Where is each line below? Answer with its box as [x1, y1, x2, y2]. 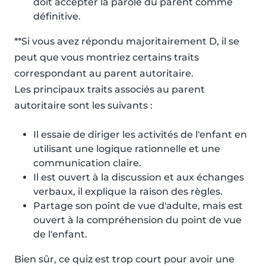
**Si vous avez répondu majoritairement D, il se [14, 36, 239, 47]
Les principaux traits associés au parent [14, 84, 205, 96]
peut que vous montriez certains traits [14, 52, 199, 64]
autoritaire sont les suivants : [14, 100, 153, 112]
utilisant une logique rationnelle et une [33, 143, 220, 155]
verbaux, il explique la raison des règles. [33, 186, 223, 198]
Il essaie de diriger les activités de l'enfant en [33, 129, 247, 141]
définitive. [33, 11, 81, 23]
